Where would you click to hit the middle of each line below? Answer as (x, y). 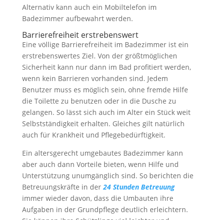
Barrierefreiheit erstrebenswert (80, 35)
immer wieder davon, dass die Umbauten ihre (97, 198)
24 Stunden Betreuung (139, 187)
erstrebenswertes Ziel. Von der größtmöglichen (99, 56)
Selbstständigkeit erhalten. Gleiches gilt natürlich (103, 124)
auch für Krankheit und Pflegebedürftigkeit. (94, 135)
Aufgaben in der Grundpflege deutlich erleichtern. (105, 209)
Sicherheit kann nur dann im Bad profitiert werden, (106, 67)
